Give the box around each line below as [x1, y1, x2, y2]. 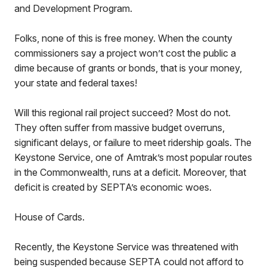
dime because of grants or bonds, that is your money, [14, 62, 242, 74]
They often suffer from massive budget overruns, [14, 122, 225, 133]
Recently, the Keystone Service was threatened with [14, 241, 238, 253]
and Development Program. [14, 2, 132, 14]
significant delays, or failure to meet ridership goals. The [14, 136, 252, 148]
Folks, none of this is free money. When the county [14, 32, 232, 44]
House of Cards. [14, 211, 85, 223]
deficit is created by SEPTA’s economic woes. [14, 181, 212, 193]
